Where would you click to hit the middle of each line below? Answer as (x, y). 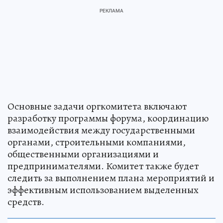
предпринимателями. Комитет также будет (103, 166)
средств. (26, 202)
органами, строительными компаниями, (97, 142)
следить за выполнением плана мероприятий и (111, 178)
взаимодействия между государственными (101, 130)
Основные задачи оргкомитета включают (97, 106)
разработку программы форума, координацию (108, 118)
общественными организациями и (83, 154)
